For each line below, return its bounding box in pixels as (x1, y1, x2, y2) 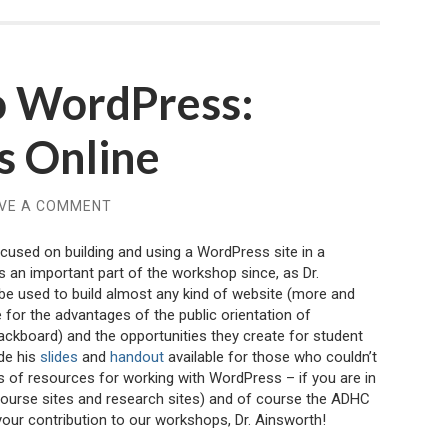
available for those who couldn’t (164, 347, 377, 366)
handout (110, 347, 164, 366)
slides (40, 347, 78, 366)
